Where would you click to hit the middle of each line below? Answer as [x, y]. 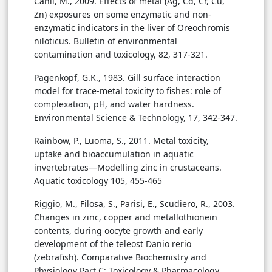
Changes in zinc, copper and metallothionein [126, 217]
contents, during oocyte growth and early [118, 230]
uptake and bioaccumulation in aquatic [114, 154]
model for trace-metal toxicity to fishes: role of [127, 90]
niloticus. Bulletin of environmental [106, 41]
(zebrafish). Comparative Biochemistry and [120, 257]
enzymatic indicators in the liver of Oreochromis [132, 27]
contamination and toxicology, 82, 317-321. [121, 54]
